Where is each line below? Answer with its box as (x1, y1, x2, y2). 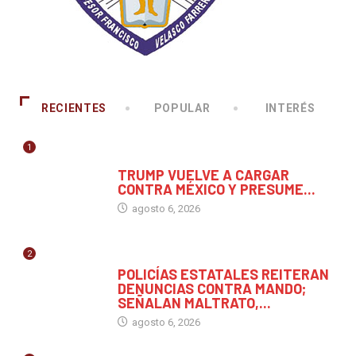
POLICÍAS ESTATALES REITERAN (117, 265, 329, 284)
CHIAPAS (117, 253, 158, 265)
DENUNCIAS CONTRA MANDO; (117, 280, 306, 298)
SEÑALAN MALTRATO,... (117, 294, 271, 312)
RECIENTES (41, 102, 106, 115)
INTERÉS (265, 102, 315, 115)
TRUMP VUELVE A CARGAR (117, 166, 289, 184)
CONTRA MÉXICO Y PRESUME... (117, 180, 315, 199)
